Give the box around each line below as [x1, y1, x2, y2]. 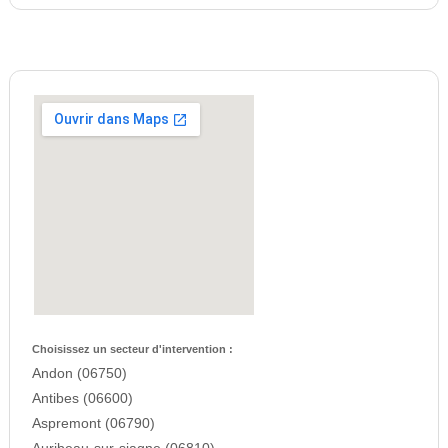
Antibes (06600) [31, 391, 133, 407]
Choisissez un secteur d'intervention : [31, 343, 233, 356]
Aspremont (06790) [31, 416, 155, 432]
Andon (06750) [31, 366, 127, 382]
